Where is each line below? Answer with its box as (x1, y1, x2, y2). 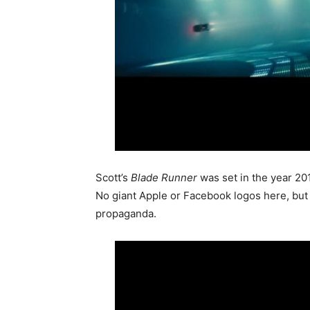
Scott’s (95, 170, 131, 184)
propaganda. (95, 206, 156, 220)
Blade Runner (131, 170, 197, 184)
